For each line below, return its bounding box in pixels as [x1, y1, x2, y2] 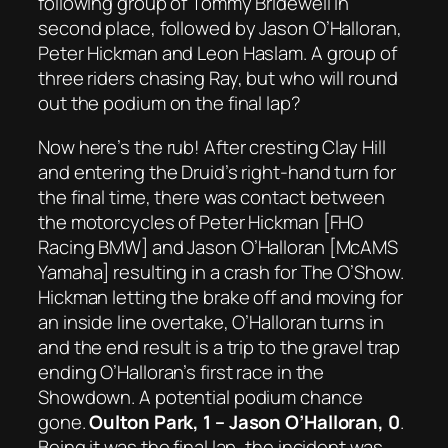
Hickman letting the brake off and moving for [38, 283, 403, 310]
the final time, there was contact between [38, 183, 385, 210]
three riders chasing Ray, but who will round [38, 65, 398, 92]
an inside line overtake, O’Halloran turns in [38, 308, 384, 335]
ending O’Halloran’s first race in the [38, 358, 325, 385]
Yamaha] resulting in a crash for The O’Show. [38, 258, 404, 285]
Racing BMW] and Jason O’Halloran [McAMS [38, 233, 399, 260]
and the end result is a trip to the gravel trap [38, 333, 401, 360]
